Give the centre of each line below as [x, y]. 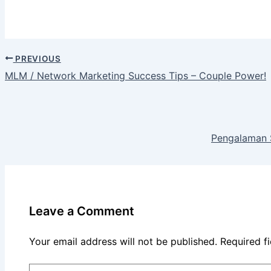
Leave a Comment [82, 211]
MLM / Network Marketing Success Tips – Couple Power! [135, 76]
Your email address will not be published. [123, 241]
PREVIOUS [37, 58]
